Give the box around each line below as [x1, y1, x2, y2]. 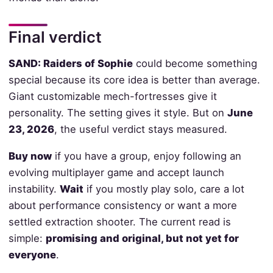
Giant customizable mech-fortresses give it [8, 90, 217, 103]
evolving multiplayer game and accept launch [8, 166, 224, 179]
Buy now [8, 150, 52, 163]
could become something [132, 57, 257, 70]
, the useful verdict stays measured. [54, 123, 227, 136]
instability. [8, 183, 60, 196]
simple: [8, 232, 46, 245]
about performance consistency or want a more [8, 199, 237, 212]
